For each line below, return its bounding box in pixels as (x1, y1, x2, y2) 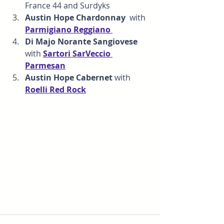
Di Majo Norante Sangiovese (25, 36, 139, 47)
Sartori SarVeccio (43, 48, 112, 59)
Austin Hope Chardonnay (25, 12, 129, 23)
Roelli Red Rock (25, 84, 86, 95)
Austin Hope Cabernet (25, 72, 114, 83)
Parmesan (25, 60, 65, 71)
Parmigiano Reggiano (25, 24, 110, 35)
